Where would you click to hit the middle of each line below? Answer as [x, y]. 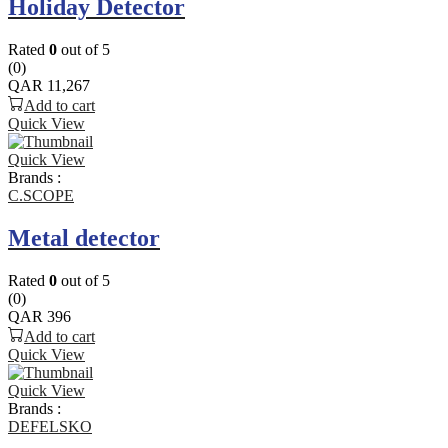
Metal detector [84, 237]
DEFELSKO [50, 426]
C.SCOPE [41, 195]
